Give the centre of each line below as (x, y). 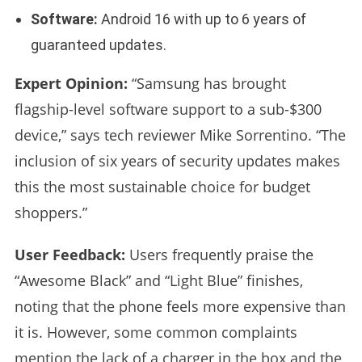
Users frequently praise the (219, 254)
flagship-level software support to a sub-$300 (168, 109)
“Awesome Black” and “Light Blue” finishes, (158, 280)
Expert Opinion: (71, 83)
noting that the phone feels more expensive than (180, 306)
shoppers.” (51, 212)
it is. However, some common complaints (156, 332)
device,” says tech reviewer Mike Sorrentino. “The (180, 135)
